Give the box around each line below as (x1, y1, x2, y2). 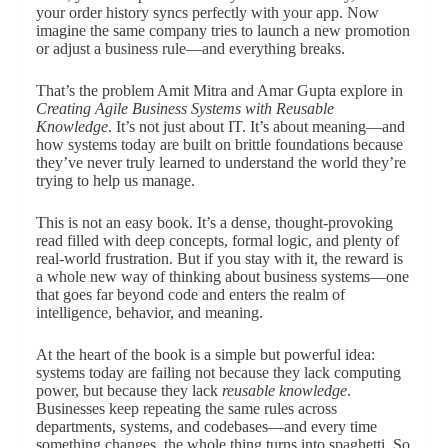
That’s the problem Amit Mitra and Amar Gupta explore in (35, 81, 403, 99)
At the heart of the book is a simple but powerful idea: (35, 345, 375, 363)
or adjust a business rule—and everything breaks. (35, 39, 345, 57)
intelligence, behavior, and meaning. (35, 303, 263, 321)
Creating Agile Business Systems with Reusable (35, 99, 334, 117)
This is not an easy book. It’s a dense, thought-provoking (35, 213, 393, 231)
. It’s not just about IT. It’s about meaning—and (107, 117, 405, 135)
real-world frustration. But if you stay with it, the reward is (35, 249, 403, 267)
